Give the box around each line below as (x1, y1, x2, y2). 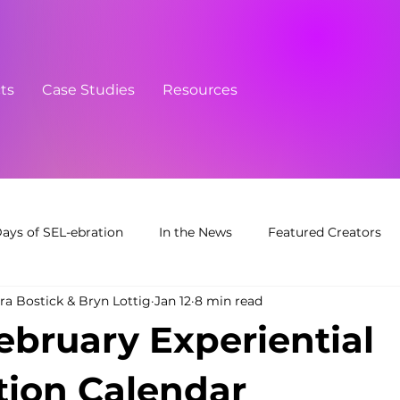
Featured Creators (268, 223, 381, 240)
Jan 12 (154, 292, 191, 309)
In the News (159, 223, 232, 240)
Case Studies (42, 80, 136, 98)
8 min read (195, 292, 262, 309)
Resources (162, 80, 238, 98)
